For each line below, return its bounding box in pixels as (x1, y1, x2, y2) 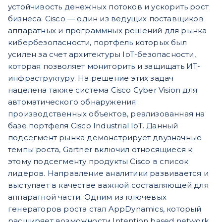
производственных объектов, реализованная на (8, 109, 205, 119)
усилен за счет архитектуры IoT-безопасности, (8, 50, 196, 59)
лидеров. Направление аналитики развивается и (8, 168, 209, 178)
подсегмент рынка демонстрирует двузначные (8, 133, 202, 143)
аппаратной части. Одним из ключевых (8, 192, 166, 202)
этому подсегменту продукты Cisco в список (8, 157, 189, 166)
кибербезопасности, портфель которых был (8, 38, 187, 48)
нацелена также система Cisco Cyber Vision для (8, 85, 197, 95)
